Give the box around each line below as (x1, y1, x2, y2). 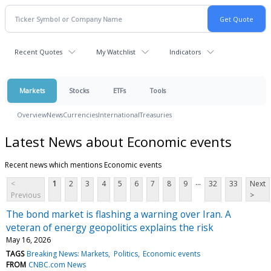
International (98, 110, 140, 119)
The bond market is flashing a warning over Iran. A (6, 207, 231, 221)
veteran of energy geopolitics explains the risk (6, 220, 214, 234)
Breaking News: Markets (27, 248, 109, 259)
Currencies (63, 110, 98, 119)
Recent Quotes (15, 47, 62, 56)
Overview (17, 110, 47, 119)
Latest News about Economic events (5, 132, 232, 151)
